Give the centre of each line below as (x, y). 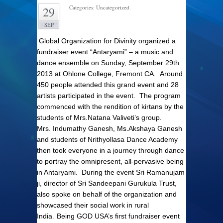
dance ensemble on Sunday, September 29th (108, 63)
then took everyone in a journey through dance (111, 150)
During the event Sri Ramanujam (133, 172)
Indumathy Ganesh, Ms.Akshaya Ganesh (117, 128)
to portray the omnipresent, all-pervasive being (110, 161)
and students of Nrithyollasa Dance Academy (107, 139)
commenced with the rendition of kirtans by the (110, 107)
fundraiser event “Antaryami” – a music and (105, 52)
